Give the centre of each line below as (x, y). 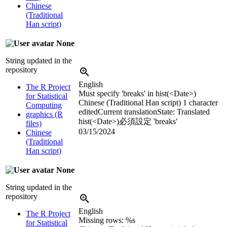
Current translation (127, 111)
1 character (200, 102)
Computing (44, 105)
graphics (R (44, 114)
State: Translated (183, 111)
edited (88, 111)
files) (34, 123)
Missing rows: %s (107, 220)
